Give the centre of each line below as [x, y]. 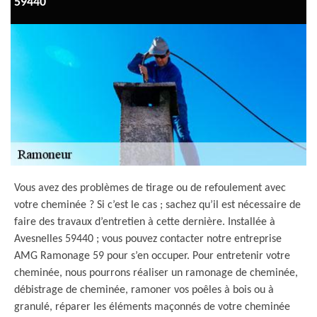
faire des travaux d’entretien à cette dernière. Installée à [145, 222]
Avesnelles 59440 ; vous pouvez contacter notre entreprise [148, 239]
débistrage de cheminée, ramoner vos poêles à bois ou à [144, 290]
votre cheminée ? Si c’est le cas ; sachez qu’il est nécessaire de [157, 205]
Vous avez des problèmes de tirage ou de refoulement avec [150, 188]
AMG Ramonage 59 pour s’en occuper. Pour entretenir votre [152, 256]
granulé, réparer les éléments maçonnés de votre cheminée [152, 307]
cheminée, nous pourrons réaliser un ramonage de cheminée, [156, 273]
